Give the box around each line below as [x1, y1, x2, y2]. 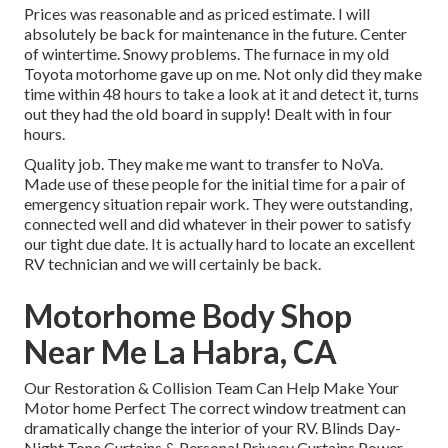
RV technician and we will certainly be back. [24, 254, 321, 274]
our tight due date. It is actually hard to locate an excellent [24, 234, 415, 254]
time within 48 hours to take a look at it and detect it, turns [24, 84, 419, 104]
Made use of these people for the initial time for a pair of [24, 174, 406, 194]
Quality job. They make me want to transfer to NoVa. [24, 154, 383, 174]
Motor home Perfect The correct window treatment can [24, 398, 406, 418]
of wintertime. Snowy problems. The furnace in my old [24, 44, 389, 64]
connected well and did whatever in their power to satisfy [24, 214, 411, 234]
